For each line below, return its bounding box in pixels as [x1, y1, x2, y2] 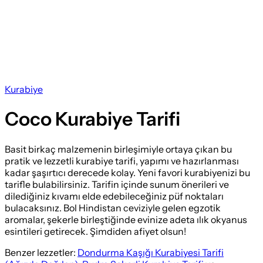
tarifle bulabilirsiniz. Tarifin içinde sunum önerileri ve [5, 178, 229, 190]
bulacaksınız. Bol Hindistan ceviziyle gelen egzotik [5, 201, 221, 214]
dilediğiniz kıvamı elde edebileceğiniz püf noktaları [5, 190, 224, 202]
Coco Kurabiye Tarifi [5, 107, 180, 131]
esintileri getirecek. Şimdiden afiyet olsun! [5, 225, 186, 237]
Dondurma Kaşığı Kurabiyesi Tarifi [77, 246, 224, 258]
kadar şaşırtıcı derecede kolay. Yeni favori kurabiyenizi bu [5, 166, 250, 178]
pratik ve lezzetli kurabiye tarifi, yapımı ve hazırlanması [5, 154, 239, 167]
